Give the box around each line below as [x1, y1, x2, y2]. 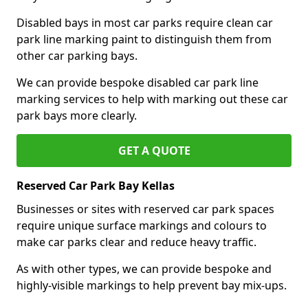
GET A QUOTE [118, 142, 190, 158]
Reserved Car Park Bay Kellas [16, 177, 175, 193]
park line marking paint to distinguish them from [16, 31, 272, 47]
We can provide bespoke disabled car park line [16, 74, 258, 90]
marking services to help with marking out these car [16, 91, 288, 107]
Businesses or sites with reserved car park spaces [16, 201, 274, 217]
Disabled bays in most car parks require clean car [16, 14, 273, 30]
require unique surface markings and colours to [16, 217, 267, 233]
